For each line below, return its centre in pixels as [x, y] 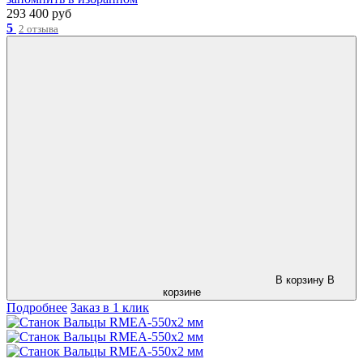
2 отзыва [38, 28]
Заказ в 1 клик [110, 307]
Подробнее [37, 307]
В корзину [299, 280]
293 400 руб [39, 13]
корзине [181, 292]
